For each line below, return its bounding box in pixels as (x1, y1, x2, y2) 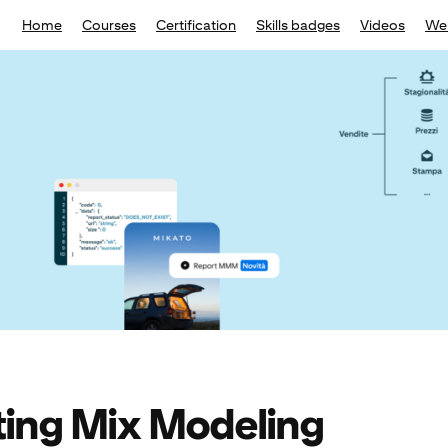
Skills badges (256, 17, 340, 33)
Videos (360, 17, 405, 33)
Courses (82, 17, 136, 33)
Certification (156, 17, 236, 33)
